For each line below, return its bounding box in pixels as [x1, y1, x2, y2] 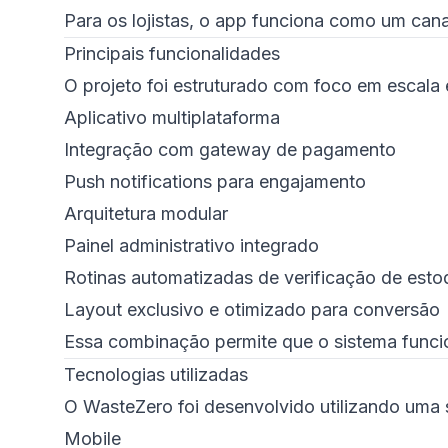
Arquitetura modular [64, 203, 228, 224]
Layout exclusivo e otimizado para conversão [64, 299, 440, 320]
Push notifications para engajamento [64, 171, 366, 192]
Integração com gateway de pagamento [64, 139, 396, 160]
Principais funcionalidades [64, 43, 280, 64]
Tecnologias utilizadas [64, 364, 248, 385]
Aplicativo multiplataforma [64, 107, 280, 128]
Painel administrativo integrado [64, 235, 319, 256]
